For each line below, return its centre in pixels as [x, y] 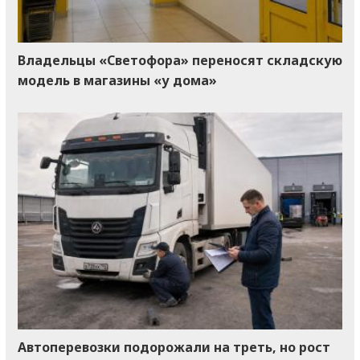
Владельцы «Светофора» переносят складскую [180, 61]
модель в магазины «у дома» [117, 81]
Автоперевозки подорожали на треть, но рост [174, 347]
